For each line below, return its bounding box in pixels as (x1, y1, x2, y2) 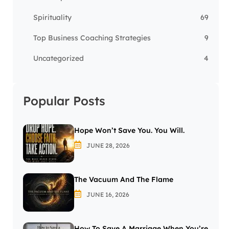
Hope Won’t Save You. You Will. (74, 126, 185, 135)
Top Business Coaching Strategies (33, 33, 151, 43)
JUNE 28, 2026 (85, 142, 130, 150)
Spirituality (33, 13, 72, 22)
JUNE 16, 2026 (85, 191, 129, 199)
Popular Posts (23, 93, 105, 109)
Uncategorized (33, 54, 84, 63)
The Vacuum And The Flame (74, 175, 173, 185)
